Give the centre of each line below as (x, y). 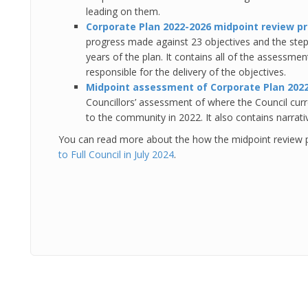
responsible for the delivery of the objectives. (186, 72)
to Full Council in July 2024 (116, 154)
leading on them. (123, 11)
